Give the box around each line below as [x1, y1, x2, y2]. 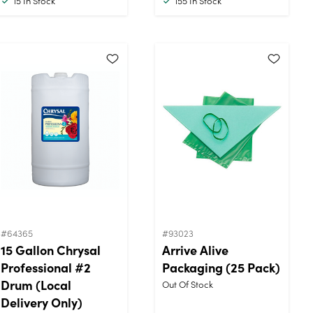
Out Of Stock [162, 277, 213, 291]
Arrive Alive [162, 240, 228, 259]
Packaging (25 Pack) [162, 258, 280, 276]
